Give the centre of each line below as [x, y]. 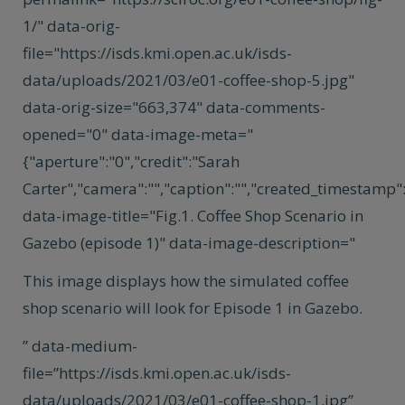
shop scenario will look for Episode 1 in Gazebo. [193, 308]
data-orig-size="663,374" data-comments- [174, 107]
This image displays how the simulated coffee [186, 281]
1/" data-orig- [71, 26]
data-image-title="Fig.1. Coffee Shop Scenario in [193, 216]
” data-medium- [80, 346]
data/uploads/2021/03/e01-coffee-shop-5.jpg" [188, 80]
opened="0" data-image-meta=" [138, 134]
